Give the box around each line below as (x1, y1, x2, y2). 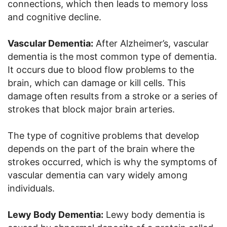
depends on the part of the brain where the (8, 143, 195, 155)
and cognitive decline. (8, 12, 101, 23)
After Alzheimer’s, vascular (93, 38, 209, 49)
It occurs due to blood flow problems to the (8, 64, 194, 75)
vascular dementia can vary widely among (8, 170, 187, 181)
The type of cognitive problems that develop (8, 130, 199, 141)
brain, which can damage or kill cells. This (8, 78, 185, 89)
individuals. (8, 183, 55, 194)
